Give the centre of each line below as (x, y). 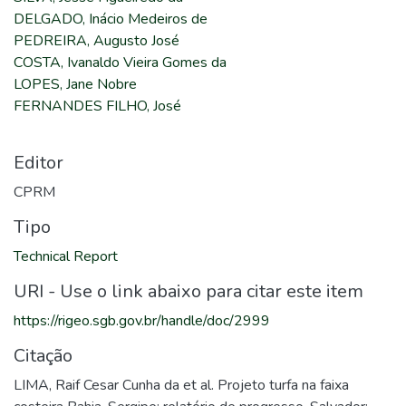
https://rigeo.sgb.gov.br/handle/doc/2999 (142, 321)
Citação (43, 356)
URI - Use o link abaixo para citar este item (188, 291)
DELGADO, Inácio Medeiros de (111, 19)
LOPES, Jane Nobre (75, 84)
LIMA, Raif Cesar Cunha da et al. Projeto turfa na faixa (181, 385)
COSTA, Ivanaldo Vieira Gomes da (120, 63)
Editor (39, 163)
